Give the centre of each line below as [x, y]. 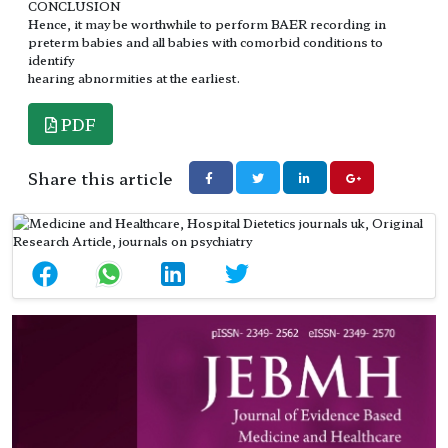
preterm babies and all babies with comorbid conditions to [205, 42]
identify [51, 60]
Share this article [100, 178]
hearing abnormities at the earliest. [134, 78]
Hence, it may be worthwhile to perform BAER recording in [207, 24]
